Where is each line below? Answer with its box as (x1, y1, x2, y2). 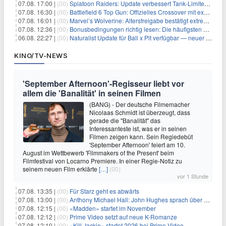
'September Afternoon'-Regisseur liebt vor (23, 77, 184, 89)
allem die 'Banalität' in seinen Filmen (23, 87, 161, 99)
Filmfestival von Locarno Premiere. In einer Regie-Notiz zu (23, 156, 182, 165)
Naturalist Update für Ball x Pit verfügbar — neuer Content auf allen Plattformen (70, 33, 206, 42)
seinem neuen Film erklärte (23, 164, 99, 173)
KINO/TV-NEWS (14, 51, 68, 60)
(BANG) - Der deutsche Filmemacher (89, 99, 190, 108)
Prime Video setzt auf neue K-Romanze (70, 212, 177, 221)
